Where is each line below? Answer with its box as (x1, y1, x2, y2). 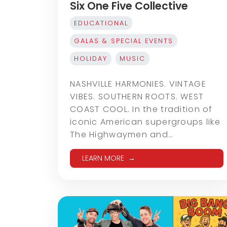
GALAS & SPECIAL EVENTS (74, 36, 173, 46)
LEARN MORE (82, 153, 124, 164)
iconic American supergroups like (70, 116, 220, 128)
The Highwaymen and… (70, 129, 174, 141)
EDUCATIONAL (74, 19, 128, 28)
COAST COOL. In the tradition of (70, 103, 213, 116)
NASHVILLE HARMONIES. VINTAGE (70, 78, 206, 90)
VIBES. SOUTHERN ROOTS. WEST (70, 91, 204, 103)
